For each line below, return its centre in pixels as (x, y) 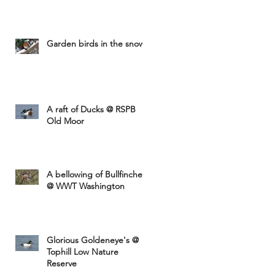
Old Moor (65, 121)
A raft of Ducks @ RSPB (91, 109)
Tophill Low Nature (83, 252)
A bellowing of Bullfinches (96, 174)
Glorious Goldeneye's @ (93, 240)
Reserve (62, 263)
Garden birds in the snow (96, 44)
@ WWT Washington (86, 186)
